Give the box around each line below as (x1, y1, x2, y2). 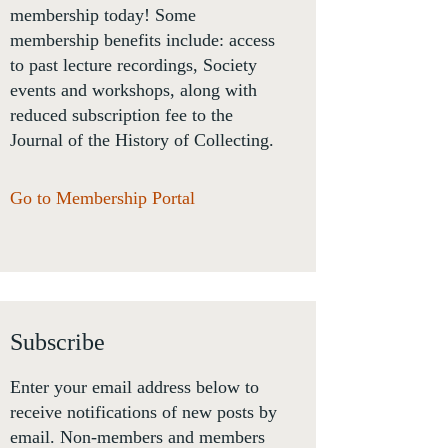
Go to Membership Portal (10, 187, 195, 208)
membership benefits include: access (10, 30, 275, 51)
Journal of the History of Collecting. (10, 130, 274, 151)
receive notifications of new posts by (10, 401, 277, 422)
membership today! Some (10, 5, 196, 26)
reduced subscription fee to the (10, 105, 233, 126)
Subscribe (10, 329, 105, 356)
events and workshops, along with (10, 80, 257, 101)
